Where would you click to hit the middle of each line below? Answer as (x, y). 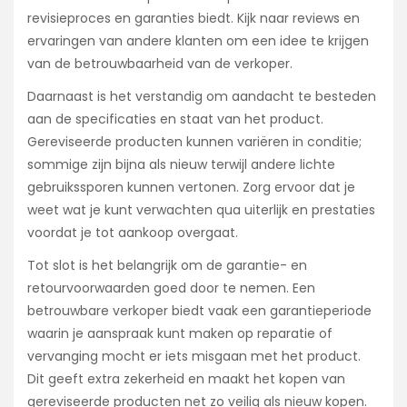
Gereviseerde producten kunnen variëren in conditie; (194, 142)
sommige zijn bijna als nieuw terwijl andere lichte (181, 165)
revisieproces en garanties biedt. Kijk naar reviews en (194, 19)
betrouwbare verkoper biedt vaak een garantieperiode (199, 311)
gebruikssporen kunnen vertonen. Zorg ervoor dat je (191, 188)
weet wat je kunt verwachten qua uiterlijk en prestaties (201, 210)
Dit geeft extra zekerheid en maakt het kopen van (186, 379)
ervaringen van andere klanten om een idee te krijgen (198, 41)
